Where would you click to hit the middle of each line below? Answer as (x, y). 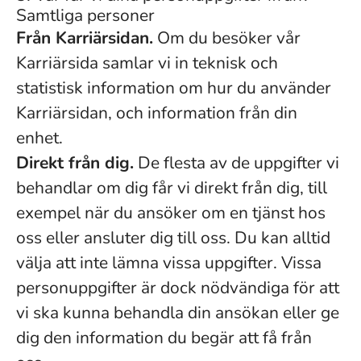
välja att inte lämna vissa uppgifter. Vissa (169, 263)
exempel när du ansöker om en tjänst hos (171, 213)
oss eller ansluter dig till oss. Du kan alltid (173, 238)
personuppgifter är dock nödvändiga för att (178, 288)
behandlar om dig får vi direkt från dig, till (172, 188)
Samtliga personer (85, 15)
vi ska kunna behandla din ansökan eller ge (178, 313)
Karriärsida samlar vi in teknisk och (147, 63)
